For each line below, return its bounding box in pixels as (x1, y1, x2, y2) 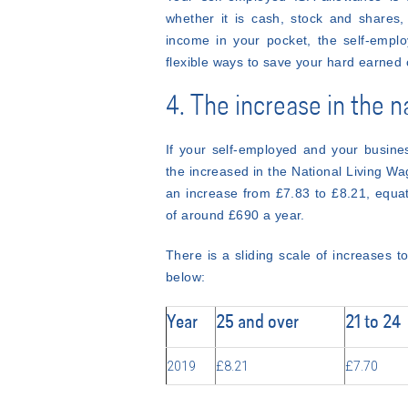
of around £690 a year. (166, 208, 305, 222)
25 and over (216, 314, 299, 332)
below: (166, 270, 206, 284)
